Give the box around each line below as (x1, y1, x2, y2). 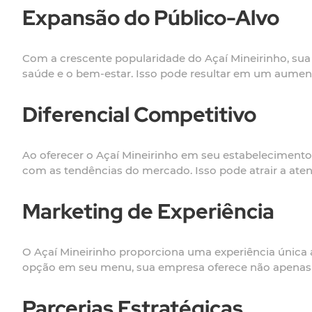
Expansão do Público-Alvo (22, 3, 279, 32)
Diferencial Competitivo (22, 100, 256, 129)
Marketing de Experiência (22, 197, 274, 226)
